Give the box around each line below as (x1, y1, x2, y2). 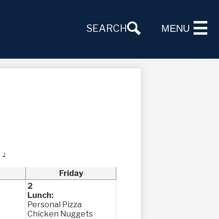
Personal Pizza (27, 200, 82, 209)
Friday (59, 169, 83, 178)
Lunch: (27, 191, 53, 200)
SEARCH (87, 22, 127, 34)
